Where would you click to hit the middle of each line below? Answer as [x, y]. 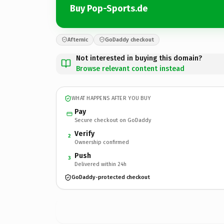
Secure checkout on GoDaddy [113, 120]
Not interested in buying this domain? [139, 58]
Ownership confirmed [102, 142]
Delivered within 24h [100, 164]
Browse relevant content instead [130, 68]
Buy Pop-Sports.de [109, 8]
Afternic [78, 39]
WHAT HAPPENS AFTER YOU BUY [111, 98]
